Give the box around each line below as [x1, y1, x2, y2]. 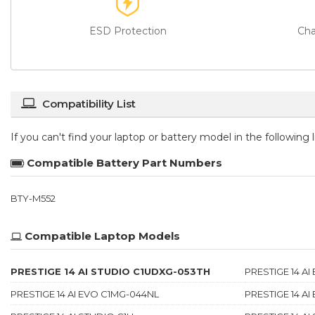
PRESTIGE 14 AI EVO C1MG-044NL [11, 288, 159, 300]
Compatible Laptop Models [25, 229, 180, 243]
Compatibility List [42, 96, 136, 110]
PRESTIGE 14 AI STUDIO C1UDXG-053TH [11, 265, 210, 277]
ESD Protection [89, 24, 167, 37]
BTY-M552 [11, 192, 56, 204]
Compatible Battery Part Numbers [27, 155, 222, 169]
